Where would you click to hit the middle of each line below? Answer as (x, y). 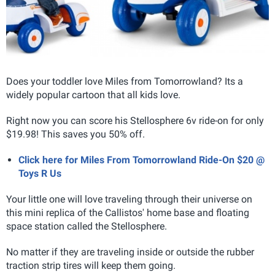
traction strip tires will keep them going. (91, 265)
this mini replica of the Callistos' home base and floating (128, 212)
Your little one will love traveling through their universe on (129, 199)
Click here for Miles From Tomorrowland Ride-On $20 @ (141, 160)
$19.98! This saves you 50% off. (76, 134)
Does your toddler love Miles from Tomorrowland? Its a (125, 81)
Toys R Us (40, 173)
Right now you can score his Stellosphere (95, 120)
